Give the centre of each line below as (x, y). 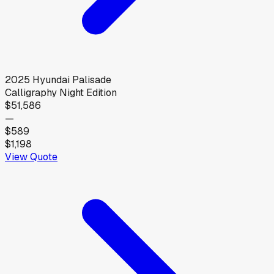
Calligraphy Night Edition (61, 92)
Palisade (92, 80)
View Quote (31, 157)
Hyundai (51, 80)
